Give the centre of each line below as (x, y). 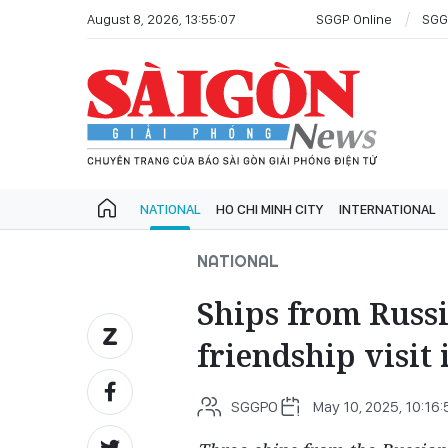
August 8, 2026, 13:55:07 (161, 18)
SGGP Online (354, 18)
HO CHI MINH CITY (269, 209)
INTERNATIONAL (387, 209)
